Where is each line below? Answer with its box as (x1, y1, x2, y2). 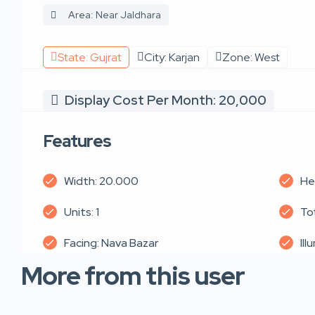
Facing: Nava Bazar (64, 235, 158, 250)
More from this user (21, 258, 245, 292)
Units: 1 (64, 204, 99, 219)
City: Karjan (144, 49, 200, 65)
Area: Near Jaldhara (68, 8, 161, 21)
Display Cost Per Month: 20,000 (65, 91, 266, 109)
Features (43, 129, 111, 152)
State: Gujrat (58, 49, 122, 65)
